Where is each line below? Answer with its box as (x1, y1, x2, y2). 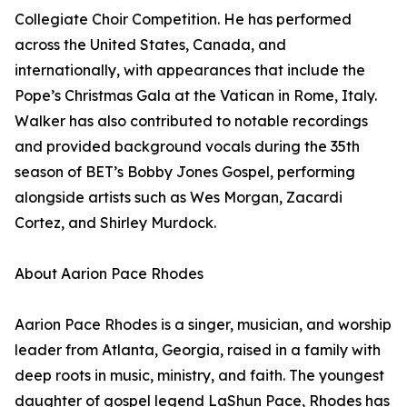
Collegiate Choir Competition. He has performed (15, 10, 352, 28)
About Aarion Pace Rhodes (15, 264, 203, 283)
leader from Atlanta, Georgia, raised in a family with (15, 341, 381, 359)
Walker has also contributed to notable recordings (15, 112, 368, 130)
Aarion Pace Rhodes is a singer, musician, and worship (15, 315, 392, 333)
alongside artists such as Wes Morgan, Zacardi (15, 188, 342, 206)
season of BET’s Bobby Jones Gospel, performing (15, 163, 355, 181)
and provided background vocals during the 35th (15, 137, 360, 155)
